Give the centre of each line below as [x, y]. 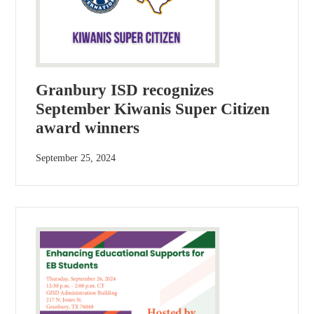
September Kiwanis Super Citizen [153, 109]
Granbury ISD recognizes [125, 90]
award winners [88, 128]
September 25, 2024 [76, 158]
